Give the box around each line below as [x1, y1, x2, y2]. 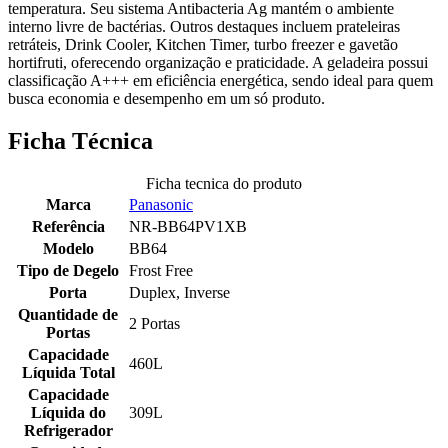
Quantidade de [18, 305, 118, 323]
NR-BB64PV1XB [129, 217, 247, 235]
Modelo [42, 239, 94, 257]
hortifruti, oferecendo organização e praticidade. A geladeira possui [8, 53, 428, 71]
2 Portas [129, 314, 180, 332]
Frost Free [129, 261, 193, 279]
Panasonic [129, 195, 193, 213]
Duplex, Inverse [129, 283, 230, 301]
